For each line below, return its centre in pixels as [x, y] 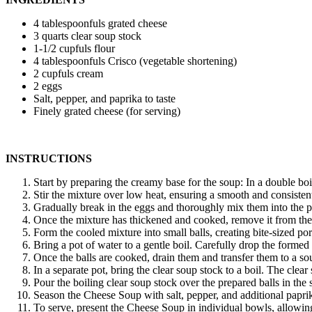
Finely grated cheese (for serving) [107, 111]
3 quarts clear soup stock [87, 36]
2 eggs [48, 86]
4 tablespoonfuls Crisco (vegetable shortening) [135, 61]
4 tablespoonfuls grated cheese [100, 24]
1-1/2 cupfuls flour [74, 49]
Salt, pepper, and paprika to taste [104, 99]
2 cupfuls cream [68, 74]
